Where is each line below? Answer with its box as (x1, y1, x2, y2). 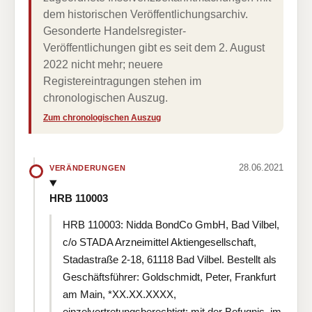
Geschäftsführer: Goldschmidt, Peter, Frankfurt (63, 270, 276, 283)
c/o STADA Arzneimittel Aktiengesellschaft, (63, 235, 256, 248)
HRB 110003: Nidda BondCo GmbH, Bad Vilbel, (63, 218, 279, 231)
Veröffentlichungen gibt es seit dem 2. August (43, 42, 265, 54)
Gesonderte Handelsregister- (43, 25, 186, 37)
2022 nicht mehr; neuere (43, 58, 163, 70)
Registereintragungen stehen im (43, 75, 201, 87)
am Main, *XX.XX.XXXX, (63, 288, 176, 300)
